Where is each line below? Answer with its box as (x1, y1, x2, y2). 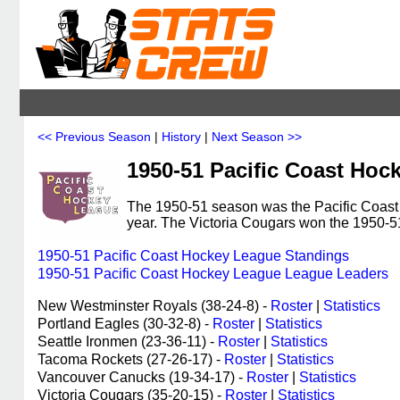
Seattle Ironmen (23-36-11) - (37, 334, 218, 349)
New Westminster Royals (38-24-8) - (37, 298, 271, 313)
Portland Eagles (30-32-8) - (37, 316, 212, 331)
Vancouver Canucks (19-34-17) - (37, 370, 246, 385)
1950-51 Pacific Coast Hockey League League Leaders (37, 266, 388, 281)
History (162, 129, 201, 144)
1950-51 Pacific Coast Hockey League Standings (37, 248, 349, 263)
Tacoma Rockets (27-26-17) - (37, 352, 224, 367)
